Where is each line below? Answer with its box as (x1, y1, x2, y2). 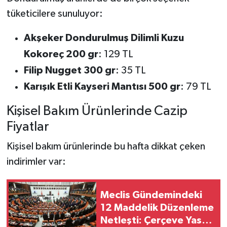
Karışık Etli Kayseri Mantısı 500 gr (23, 81, 180, 92)
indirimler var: (6, 157, 66, 167)
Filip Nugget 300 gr (23, 65, 116, 75)
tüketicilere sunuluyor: (6, 8, 103, 19)
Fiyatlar (6, 120, 49, 134)
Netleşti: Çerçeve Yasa (100, 215, 207, 225)
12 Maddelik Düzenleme (100, 202, 214, 213)
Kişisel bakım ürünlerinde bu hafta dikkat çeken (6, 141, 205, 152)
